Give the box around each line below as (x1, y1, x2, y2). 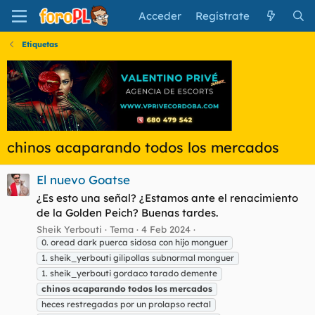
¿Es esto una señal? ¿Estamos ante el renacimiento (37, 191, 298, 205)
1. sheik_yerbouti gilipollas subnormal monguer (41, 252, 234, 263)
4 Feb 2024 (141, 223, 191, 235)
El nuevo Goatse (37, 172, 130, 188)
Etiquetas (21, 39, 58, 49)
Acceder (139, 9, 182, 22)
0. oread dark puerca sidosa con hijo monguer (41, 236, 228, 247)
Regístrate (195, 9, 250, 22)
